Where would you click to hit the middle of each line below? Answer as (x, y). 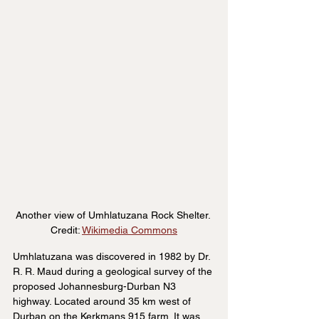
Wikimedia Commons (130, 230)
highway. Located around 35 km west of (103, 301)
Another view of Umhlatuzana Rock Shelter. (114, 215)
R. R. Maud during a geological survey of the (114, 271)
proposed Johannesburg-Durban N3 (96, 286)
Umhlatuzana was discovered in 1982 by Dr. (113, 256)
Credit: (66, 230)
